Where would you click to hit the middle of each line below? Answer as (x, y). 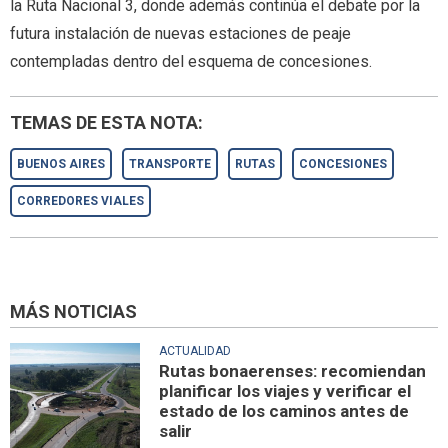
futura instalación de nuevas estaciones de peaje (180, 34)
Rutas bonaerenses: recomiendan (293, 370)
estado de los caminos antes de (284, 410)
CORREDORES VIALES (80, 201)
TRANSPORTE (170, 164)
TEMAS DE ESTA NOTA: (106, 123)
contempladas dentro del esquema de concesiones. (191, 62)
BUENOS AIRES (61, 164)
